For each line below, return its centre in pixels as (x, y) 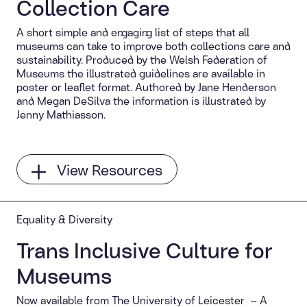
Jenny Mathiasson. (61, 114)
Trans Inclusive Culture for (145, 250)
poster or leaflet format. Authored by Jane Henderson (146, 87)
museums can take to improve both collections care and (153, 46)
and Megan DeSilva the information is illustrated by (141, 101)
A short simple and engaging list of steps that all (133, 32)
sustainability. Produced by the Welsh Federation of (142, 60)
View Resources (110, 170)
